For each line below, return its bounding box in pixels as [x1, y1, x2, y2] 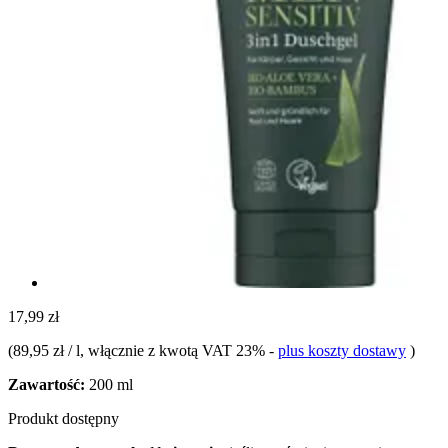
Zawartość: [8, 375, 85, 393]
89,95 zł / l [13, 341, 80, 359]
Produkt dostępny [8, 409, 119, 427]
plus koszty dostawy [278, 341, 406, 359]
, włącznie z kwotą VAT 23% [80, 341, 269, 359]
